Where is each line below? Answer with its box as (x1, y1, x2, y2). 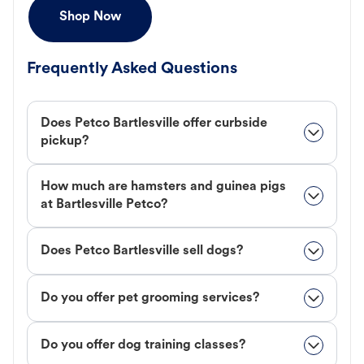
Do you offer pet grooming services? (41, 292, 259, 305)
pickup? (41, 135, 89, 149)
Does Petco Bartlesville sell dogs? (41, 245, 243, 258)
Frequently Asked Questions (27, 61, 237, 78)
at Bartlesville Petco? (41, 198, 167, 212)
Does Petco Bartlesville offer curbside (41, 117, 267, 131)
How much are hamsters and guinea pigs (41, 180, 286, 194)
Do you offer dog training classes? (41, 339, 245, 353)
